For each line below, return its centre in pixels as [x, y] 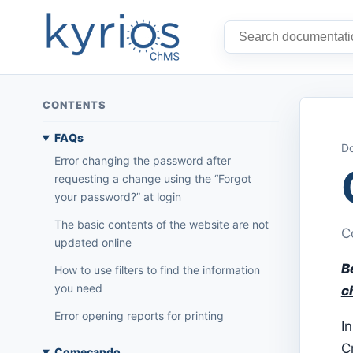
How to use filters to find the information [157, 270]
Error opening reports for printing [139, 316]
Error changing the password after [142, 161]
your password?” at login [117, 197]
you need [78, 288]
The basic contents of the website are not [161, 225]
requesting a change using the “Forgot [152, 179]
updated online [93, 243]
